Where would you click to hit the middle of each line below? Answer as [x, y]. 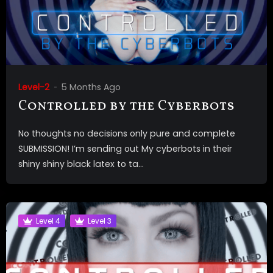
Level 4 [48, 221]
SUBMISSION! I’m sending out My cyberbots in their [125, 149]
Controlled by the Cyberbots [126, 107]
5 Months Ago [91, 87]
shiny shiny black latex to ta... [81, 164]
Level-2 [34, 87]
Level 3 [100, 221]
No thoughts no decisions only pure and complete [127, 134]
